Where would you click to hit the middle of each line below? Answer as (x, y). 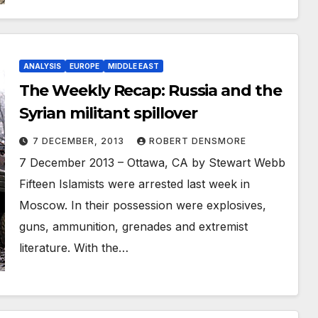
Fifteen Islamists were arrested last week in (134, 183)
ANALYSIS (42, 66)
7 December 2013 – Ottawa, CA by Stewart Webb (152, 162)
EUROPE (84, 66)
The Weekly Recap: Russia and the (150, 90)
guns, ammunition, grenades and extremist (133, 226)
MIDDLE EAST (133, 66)
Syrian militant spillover (108, 113)
